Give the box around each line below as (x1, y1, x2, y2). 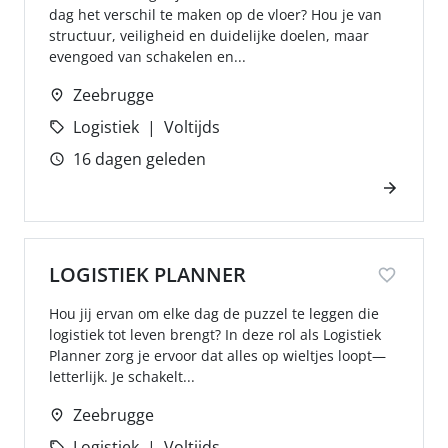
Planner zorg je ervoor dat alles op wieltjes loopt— (49, 346, 386, 365)
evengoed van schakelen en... (49, 47, 246, 66)
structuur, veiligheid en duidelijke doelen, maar (49, 26, 369, 45)
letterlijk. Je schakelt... (49, 367, 195, 386)
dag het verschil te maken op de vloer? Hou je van (49, 5, 382, 24)
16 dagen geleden (73, 148, 206, 170)
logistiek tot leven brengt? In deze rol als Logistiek (49, 325, 381, 344)
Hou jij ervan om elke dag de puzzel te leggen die (49, 304, 379, 323)
